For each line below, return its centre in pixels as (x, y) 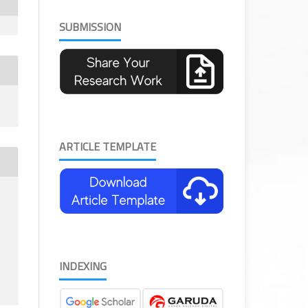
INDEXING (83, 266)
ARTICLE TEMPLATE (108, 146)
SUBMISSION (90, 26)
